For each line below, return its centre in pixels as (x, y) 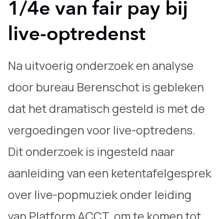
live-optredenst (77, 34)
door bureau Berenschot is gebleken (106, 87)
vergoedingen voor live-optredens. (102, 130)
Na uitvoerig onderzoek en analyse (101, 65)
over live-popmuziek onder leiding (100, 194)
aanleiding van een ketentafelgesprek (109, 173)
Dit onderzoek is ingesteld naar (91, 151)
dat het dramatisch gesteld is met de (106, 108)
